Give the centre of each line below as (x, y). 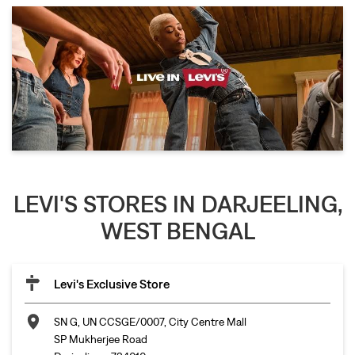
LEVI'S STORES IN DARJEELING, (177, 203)
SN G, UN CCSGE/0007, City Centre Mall (150, 321)
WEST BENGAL (177, 230)
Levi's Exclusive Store (112, 283)
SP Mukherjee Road (101, 339)
